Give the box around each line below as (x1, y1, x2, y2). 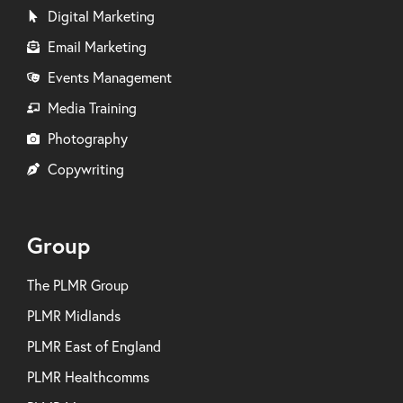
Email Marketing (47, 37, 147, 56)
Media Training (47, 98, 137, 117)
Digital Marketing (47, 6, 155, 25)
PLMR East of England (27, 336, 161, 355)
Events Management (47, 67, 172, 86)
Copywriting (47, 159, 124, 178)
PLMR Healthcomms (27, 367, 149, 386)
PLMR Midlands (27, 306, 121, 325)
